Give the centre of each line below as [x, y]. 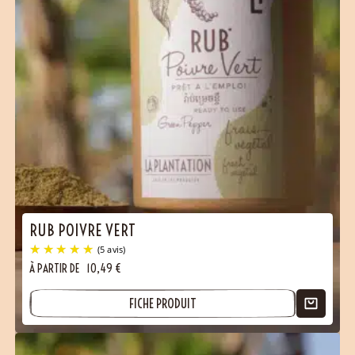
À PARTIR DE [56, 269]
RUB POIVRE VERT [83, 230]
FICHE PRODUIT [163, 303]
